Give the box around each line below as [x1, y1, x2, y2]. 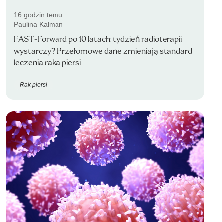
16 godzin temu [14, 11, 62, 19]
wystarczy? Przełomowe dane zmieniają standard [14, 46, 192, 56]
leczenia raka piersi [14, 57, 81, 68]
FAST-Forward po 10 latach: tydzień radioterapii [14, 34, 182, 44]
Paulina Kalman [14, 20, 63, 28]
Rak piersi [20, 81, 47, 88]
